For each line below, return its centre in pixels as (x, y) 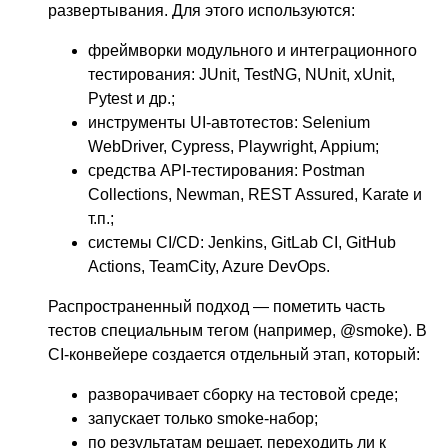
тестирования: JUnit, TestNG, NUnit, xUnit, (241, 74)
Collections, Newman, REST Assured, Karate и (255, 194)
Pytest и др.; (131, 98)
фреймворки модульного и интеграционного (252, 50)
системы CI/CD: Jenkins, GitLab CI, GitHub (242, 242)
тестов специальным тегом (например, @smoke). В (237, 330)
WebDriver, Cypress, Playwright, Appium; (233, 146)
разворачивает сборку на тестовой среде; (243, 394)
